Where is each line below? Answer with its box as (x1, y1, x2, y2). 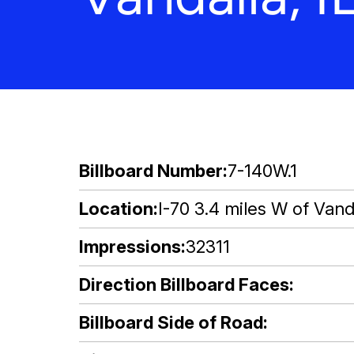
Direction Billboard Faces (79, 274, 289, 295)
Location (79, 198, 153, 219)
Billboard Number (79, 160, 223, 181)
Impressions (79, 236, 181, 257)
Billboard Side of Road (79, 312, 263, 333)
